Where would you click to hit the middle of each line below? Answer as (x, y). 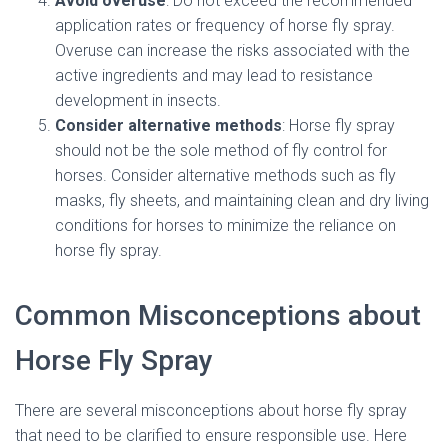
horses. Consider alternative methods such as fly (225, 175)
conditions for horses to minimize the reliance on (225, 225)
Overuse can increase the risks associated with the (232, 50)
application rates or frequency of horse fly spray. (225, 25)
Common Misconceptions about (218, 315)
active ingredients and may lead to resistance (214, 75)
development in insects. (138, 100)
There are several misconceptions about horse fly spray (211, 410)
